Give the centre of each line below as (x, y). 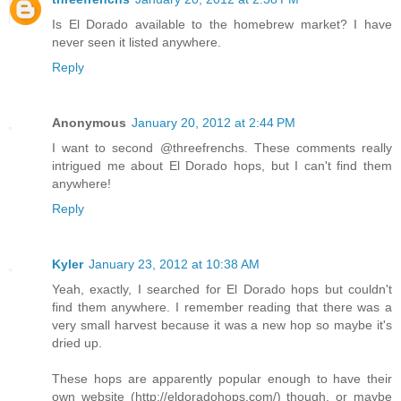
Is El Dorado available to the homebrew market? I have (222, 25)
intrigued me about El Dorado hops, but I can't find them (222, 166)
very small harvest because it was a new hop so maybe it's (222, 325)
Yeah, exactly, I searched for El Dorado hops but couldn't (222, 290)
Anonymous (89, 123)
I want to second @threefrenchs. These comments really (222, 148)
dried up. (77, 343)
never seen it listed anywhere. (137, 43)
